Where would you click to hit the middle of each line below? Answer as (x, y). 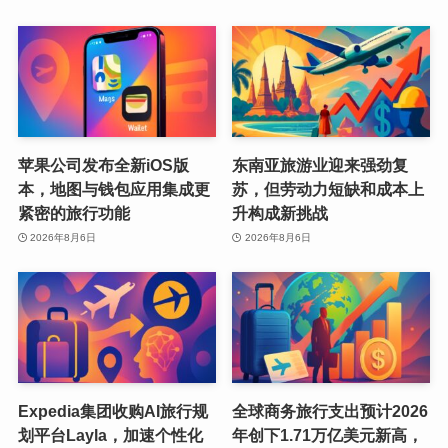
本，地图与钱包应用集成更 (113, 189)
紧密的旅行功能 (73, 213)
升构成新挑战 (280, 213)
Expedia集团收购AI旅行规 (112, 411)
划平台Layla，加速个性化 (110, 435)
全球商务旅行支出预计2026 (330, 411)
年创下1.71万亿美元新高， (328, 435)
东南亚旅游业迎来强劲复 (320, 165)
